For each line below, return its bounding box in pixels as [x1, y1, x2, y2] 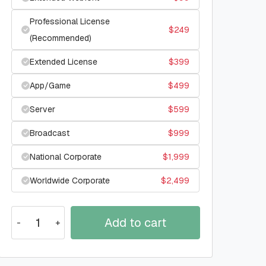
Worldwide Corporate [30, 175, 110, 186]
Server [30, 104, 55, 115]
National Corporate [30, 151, 102, 162]
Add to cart [104, 215, 166, 231]
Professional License [30, 16, 110, 27]
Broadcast [30, 128, 69, 138]
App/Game [30, 80, 71, 91]
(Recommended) [30, 33, 91, 43]
